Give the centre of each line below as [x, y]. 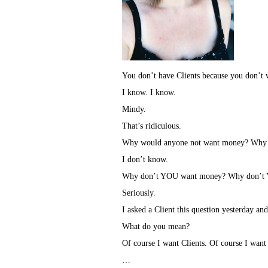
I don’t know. [145, 159]
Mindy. [134, 109]
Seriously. [139, 193]
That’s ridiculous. [152, 126]
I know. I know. [149, 92]
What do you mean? [156, 226]
